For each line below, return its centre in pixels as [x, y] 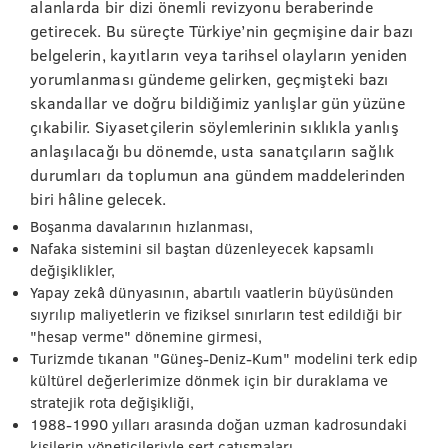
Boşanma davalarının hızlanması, [141, 226]
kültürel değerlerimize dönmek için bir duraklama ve [209, 380]
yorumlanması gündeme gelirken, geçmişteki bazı [209, 78]
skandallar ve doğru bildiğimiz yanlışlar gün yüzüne [217, 102]
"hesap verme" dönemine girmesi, [146, 336]
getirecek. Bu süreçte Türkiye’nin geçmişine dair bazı [222, 30]
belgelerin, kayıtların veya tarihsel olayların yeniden [219, 54]
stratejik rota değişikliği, [112, 402]
